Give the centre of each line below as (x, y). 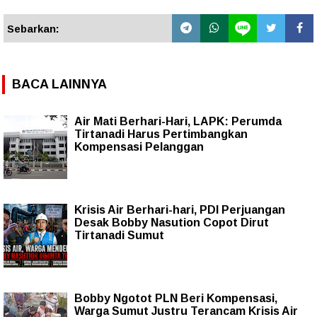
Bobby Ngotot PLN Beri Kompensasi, (176, 298)
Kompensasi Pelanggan (139, 146)
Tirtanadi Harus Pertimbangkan (161, 134)
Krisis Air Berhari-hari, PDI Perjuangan (180, 209)
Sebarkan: (33, 29)
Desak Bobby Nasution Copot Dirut (172, 222)
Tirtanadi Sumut (119, 235)
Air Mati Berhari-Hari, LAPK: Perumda (178, 121)
